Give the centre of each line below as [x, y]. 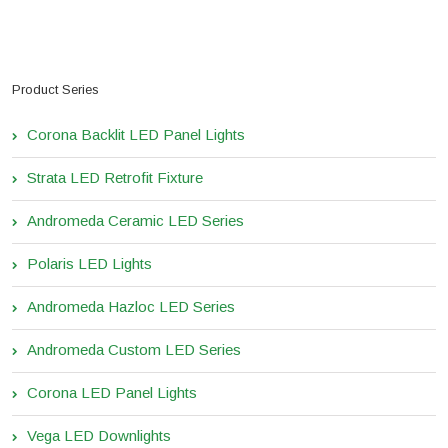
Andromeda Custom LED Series [134, 350]
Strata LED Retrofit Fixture [115, 178]
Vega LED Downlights [99, 436]
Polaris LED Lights [89, 264]
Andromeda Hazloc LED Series [131, 307]
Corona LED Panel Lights [112, 393]
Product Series [55, 90]
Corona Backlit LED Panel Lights [136, 135]
